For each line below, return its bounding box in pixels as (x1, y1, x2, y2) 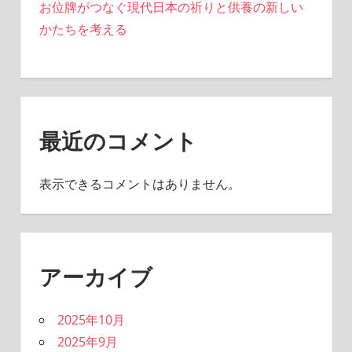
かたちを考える (38, 20, 127, 38)
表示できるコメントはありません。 (38, 174, 240, 192)
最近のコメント (38, 125, 197, 156)
